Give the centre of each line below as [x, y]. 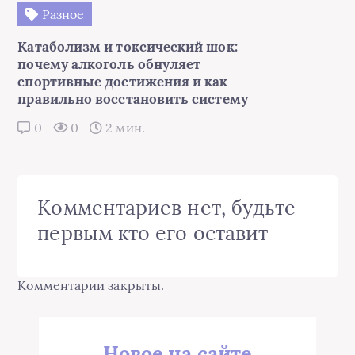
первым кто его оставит [153, 233]
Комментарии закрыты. [91, 285]
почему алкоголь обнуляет [109, 64]
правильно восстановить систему [133, 99]
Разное [61, 14]
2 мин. [124, 127]
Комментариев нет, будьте [167, 207]
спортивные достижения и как [123, 81]
